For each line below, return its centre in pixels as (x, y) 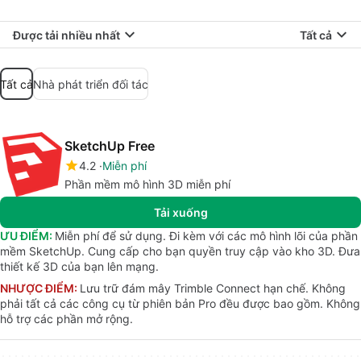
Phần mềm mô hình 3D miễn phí (147, 184)
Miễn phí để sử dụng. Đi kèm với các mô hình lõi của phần (206, 236)
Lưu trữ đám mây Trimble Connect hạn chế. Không (213, 288)
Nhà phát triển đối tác (91, 84)
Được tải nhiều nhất (66, 35)
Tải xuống (180, 212)
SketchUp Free (110, 146)
